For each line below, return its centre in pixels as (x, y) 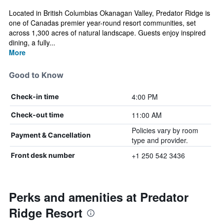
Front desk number (43, 155)
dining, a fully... (32, 42)
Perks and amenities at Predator (99, 197)
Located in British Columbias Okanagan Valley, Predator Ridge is (110, 13)
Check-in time (35, 96)
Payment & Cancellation (51, 135)
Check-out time (37, 115)
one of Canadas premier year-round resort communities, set (102, 23)
